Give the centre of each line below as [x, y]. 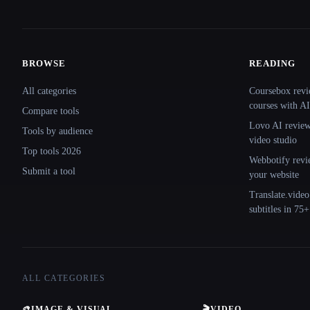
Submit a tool [49, 171]
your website [274, 175]
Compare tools [51, 111]
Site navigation [74, 73]
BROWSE [44, 63]
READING [273, 63]
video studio [273, 140]
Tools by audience [57, 131]
